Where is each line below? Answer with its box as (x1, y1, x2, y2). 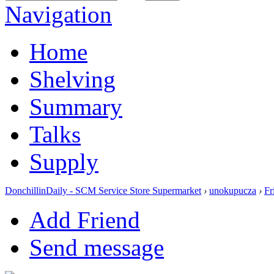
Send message (29, 234, 164, 261)
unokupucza (209, 185, 256, 196)
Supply (29, 148, 98, 175)
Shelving (29, 65, 116, 92)
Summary (29, 93, 122, 120)
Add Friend (29, 206, 140, 233)
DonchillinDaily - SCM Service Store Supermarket (5, 185, 201, 196)
